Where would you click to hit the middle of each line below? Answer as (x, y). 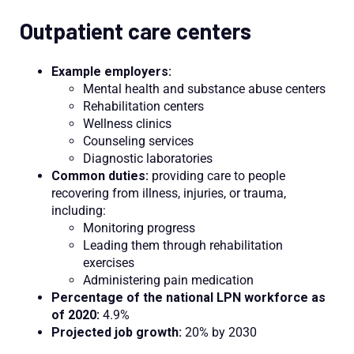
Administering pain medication (168, 281)
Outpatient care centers (136, 30)
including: (79, 211)
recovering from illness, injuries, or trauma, (169, 194)
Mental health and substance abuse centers (204, 89)
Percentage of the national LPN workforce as (188, 298)
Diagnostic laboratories (148, 159)
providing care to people (217, 176)
